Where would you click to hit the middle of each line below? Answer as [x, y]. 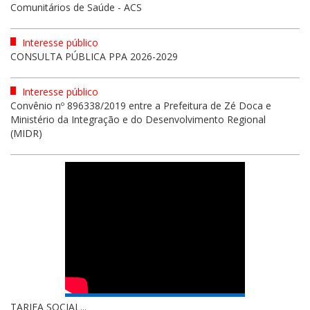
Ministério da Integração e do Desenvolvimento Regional [138, 120]
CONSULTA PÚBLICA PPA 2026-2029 [94, 57]
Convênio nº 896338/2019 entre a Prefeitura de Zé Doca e [141, 106]
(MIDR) [26, 134]
